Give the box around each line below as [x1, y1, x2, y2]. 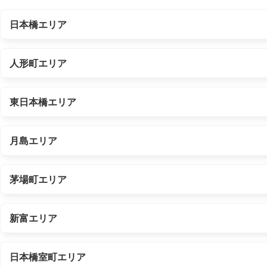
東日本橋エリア [10, 94, 76, 108]
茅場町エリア [10, 172, 67, 186]
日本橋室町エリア [10, 249, 86, 263]
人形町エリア [10, 55, 67, 70]
